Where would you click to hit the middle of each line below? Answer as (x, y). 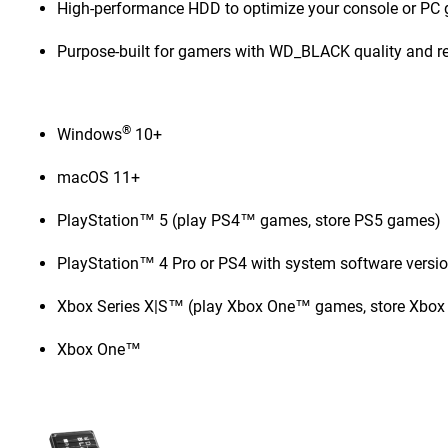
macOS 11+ (99, 177)
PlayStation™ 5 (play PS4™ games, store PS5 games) (249, 220)
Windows (90, 134)
